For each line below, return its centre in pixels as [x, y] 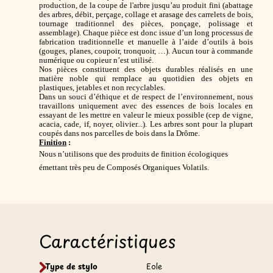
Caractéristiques [107, 241]
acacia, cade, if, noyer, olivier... [91, 125]
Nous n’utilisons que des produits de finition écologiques [133, 154]
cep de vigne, [231, 115]
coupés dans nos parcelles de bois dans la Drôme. [119, 134]
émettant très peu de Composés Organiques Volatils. [124, 168]
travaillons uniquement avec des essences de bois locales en [146, 106]
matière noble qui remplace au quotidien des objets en [146, 79]
